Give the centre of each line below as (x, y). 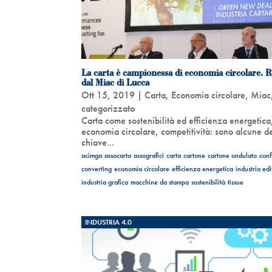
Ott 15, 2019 (108, 95)
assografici (149, 155)
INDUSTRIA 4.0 (109, 222)
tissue (236, 182)
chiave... (98, 142)
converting (97, 168)
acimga (92, 155)
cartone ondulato (233, 155)
